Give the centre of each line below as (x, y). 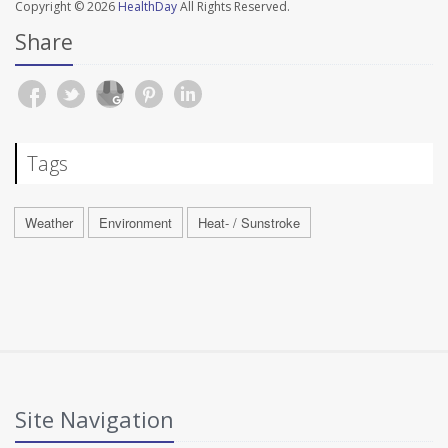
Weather (49, 222)
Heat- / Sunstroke (249, 222)
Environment (135, 222)
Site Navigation (94, 418)
